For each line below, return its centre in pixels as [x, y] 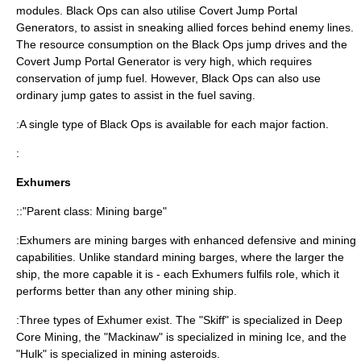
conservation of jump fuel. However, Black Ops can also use [168, 78]
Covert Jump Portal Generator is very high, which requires [164, 61]
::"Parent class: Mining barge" [91, 211]
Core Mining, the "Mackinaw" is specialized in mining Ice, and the [181, 337]
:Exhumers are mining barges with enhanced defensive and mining [186, 240]
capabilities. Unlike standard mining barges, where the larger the [180, 257]
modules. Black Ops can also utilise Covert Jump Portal [157, 10]
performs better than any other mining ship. [127, 291]
